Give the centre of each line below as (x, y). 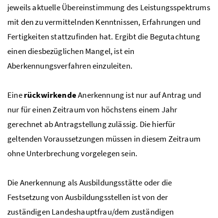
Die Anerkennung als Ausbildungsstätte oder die (90, 182)
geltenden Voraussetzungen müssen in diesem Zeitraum (104, 138)
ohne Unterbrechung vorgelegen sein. (73, 153)
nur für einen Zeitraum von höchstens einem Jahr (92, 109)
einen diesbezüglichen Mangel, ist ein (71, 51)
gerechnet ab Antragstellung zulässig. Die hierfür (91, 124)
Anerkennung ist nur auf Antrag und (140, 95)
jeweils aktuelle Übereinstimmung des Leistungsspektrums (109, 7)
